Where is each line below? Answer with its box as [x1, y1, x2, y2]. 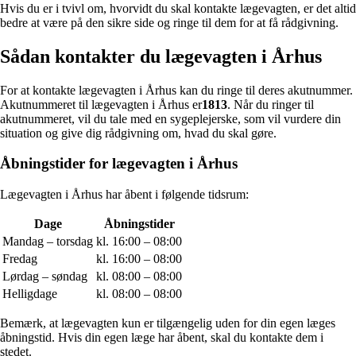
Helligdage [2, 286, 57, 300]
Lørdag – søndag [2, 269, 87, 283]
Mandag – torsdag [2, 234, 93, 248]
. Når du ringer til [227, 97, 314, 111]
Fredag [2, 251, 37, 265]
